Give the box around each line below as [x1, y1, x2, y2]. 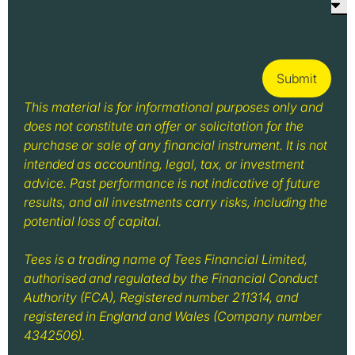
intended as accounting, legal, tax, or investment [24, 155, 304, 172]
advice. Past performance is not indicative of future [24, 174, 320, 191]
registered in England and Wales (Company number [24, 307, 322, 324]
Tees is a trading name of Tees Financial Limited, [24, 250, 307, 267]
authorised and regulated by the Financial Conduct [24, 269, 318, 286]
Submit [277, 70, 317, 86]
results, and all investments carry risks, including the [24, 193, 327, 210]
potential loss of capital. [24, 212, 162, 229]
